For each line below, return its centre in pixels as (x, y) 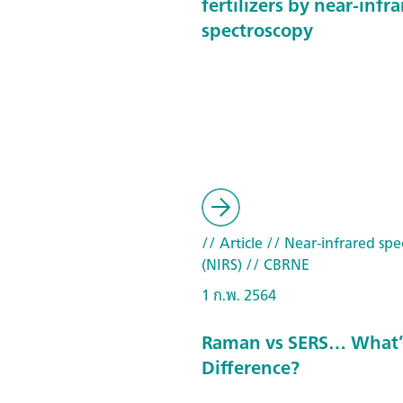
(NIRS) (222, 264)
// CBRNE (276, 264)
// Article (232, 243)
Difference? (251, 367)
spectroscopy (257, 30)
